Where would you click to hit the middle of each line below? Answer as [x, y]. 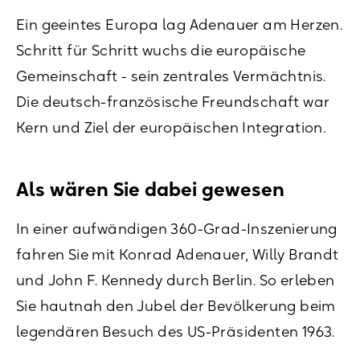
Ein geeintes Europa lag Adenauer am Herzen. [180, 25]
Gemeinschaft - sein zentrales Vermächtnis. [171, 76]
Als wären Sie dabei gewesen [150, 189]
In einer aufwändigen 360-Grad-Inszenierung [177, 229]
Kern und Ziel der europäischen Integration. [171, 127]
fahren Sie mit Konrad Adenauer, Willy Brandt [178, 254]
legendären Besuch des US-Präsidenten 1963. [176, 331]
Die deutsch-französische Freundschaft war [173, 102]
